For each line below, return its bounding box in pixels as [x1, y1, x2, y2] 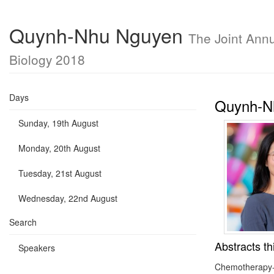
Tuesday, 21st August [18, 167, 102, 179]
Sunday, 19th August [18, 117, 98, 129]
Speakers [18, 242, 55, 254]
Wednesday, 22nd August [18, 192, 117, 204]
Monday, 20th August [18, 142, 100, 154]
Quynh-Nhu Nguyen [9, 21, 188, 49]
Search [9, 216, 37, 228]
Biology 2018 [9, 50, 85, 68]
